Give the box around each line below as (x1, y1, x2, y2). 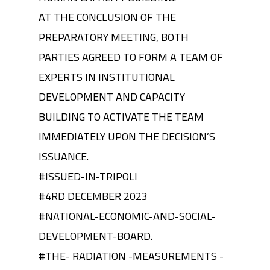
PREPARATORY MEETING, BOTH (39, 27, 189, 47)
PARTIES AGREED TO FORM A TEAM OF (39, 47, 223, 67)
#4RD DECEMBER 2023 (39, 186, 148, 206)
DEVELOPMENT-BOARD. (39, 226, 152, 246)
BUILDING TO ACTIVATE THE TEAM (39, 107, 204, 127)
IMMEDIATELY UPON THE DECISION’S (39, 127, 215, 146)
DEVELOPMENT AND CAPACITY (39, 87, 185, 107)
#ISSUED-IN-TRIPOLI (39, 166, 137, 186)
